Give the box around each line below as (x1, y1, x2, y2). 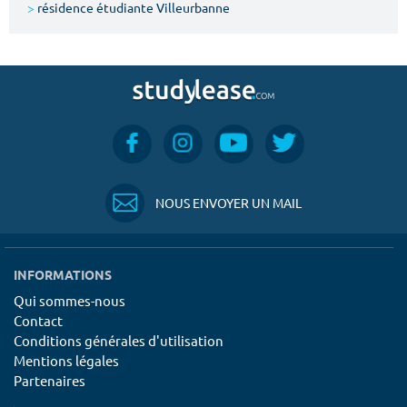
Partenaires (14, 372, 85, 389)
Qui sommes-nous (14, 292, 125, 309)
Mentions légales (14, 352, 119, 369)
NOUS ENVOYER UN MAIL (155, 194, 302, 211)
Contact (14, 312, 63, 329)
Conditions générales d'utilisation (14, 332, 223, 349)
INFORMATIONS (14, 266, 112, 283)
